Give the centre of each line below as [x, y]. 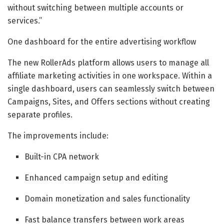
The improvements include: [58, 135]
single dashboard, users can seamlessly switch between [111, 88]
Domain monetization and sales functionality [107, 198]
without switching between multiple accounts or [95, 7]
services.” [25, 20]
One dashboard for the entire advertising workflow [102, 41]
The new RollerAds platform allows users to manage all [108, 62]
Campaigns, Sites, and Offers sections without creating [109, 101]
